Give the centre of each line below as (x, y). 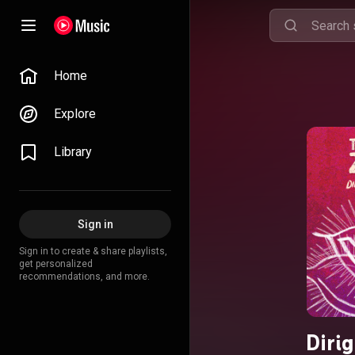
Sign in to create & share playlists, (93, 251)
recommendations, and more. (84, 277)
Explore (75, 114)
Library (73, 152)
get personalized (56, 264)
